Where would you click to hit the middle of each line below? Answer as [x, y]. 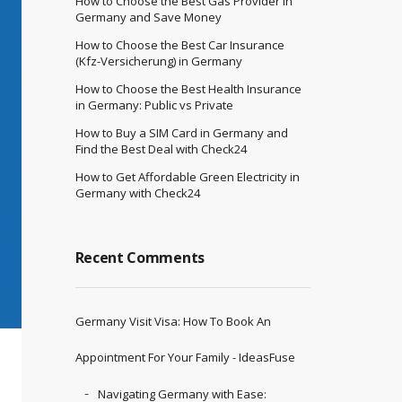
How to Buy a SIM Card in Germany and [181, 132]
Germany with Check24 [137, 192]
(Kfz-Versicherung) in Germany [158, 61]
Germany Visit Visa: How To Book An [173, 321]
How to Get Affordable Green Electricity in [187, 176]
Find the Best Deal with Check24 [161, 149]
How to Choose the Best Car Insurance [179, 44]
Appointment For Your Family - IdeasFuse [185, 357]
